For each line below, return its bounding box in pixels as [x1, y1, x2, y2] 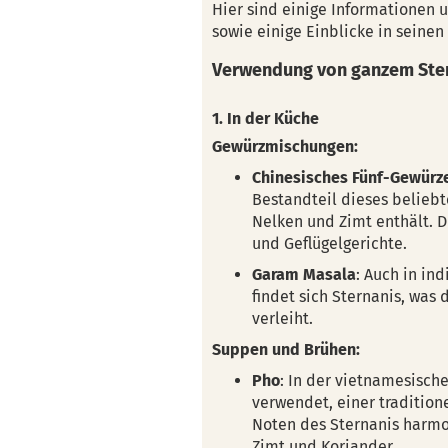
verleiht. [252, 309, 313, 328]
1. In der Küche [212, 109, 319, 128]
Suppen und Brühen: [212, 340, 360, 359]
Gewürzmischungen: [212, 137, 358, 156]
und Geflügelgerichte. [252, 234, 407, 253]
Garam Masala [252, 265, 356, 284]
